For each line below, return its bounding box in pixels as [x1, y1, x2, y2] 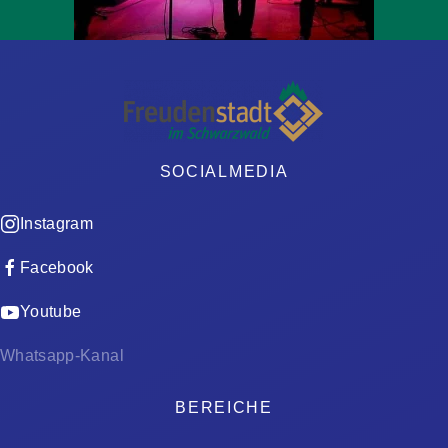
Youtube [20, 303, 82, 320]
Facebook [20, 259, 94, 276]
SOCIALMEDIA [159, 163, 289, 180]
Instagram [20, 215, 94, 232]
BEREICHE [175, 399, 273, 416]
